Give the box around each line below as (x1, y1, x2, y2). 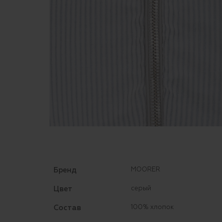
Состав (54, 204, 81, 212)
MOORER (130, 166, 160, 173)
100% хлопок (130, 204, 174, 211)
